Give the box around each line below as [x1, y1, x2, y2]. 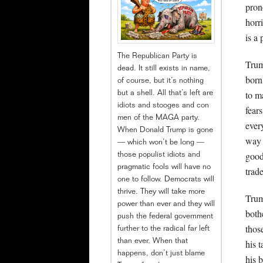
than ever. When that [117, 238, 188, 246]
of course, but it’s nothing [117, 77, 204, 86]
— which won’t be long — [117, 139, 204, 147]
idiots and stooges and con [117, 102, 209, 110]
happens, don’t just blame [117, 250, 205, 258]
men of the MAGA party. [117, 114, 200, 123]
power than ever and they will [117, 201, 215, 209]
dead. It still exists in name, [117, 65, 210, 73]
